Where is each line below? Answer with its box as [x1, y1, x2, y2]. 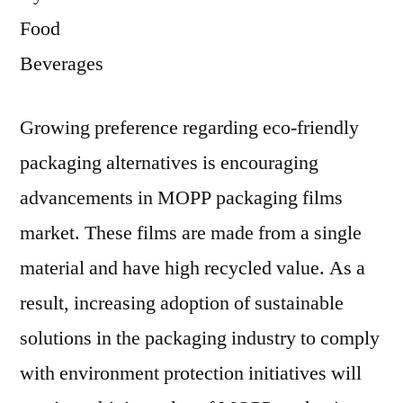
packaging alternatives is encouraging [20, 150, 318, 175]
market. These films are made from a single [20, 220, 362, 246]
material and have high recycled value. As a [20, 255, 365, 281]
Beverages [20, 51, 103, 76]
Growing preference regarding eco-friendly [20, 115, 359, 140]
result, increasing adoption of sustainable [20, 291, 344, 316]
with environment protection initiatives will [20, 361, 362, 386]
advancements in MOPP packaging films [20, 185, 343, 210]
